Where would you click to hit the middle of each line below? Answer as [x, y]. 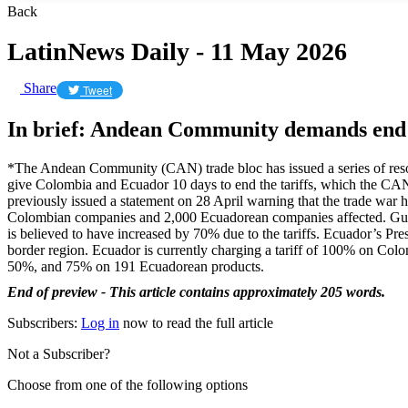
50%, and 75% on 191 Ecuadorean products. [136, 266]
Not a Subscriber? [59, 353]
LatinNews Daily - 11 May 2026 [177, 51]
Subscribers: [44, 322]
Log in [100, 322]
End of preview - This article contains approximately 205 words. [196, 291]
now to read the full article [196, 322]
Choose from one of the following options [127, 384]
